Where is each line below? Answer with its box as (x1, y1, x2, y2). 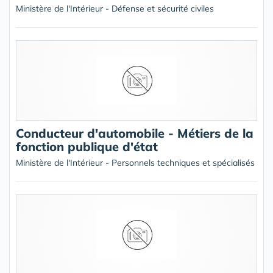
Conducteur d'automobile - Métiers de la (16, 126, 253, 141)
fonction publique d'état (16, 139, 158, 154)
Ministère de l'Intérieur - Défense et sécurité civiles (16, 3, 214, 14)
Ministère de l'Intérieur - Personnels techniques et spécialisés (16, 157, 255, 168)
